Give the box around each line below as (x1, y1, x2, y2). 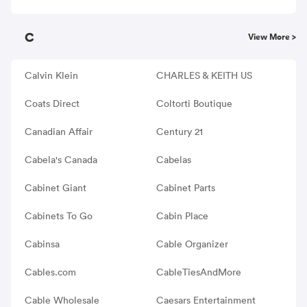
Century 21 (156, 125, 203, 138)
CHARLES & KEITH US (156, 69, 252, 82)
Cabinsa (25, 237, 60, 250)
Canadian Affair (25, 125, 93, 138)
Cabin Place (156, 209, 208, 222)
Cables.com (25, 265, 76, 278)
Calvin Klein (25, 69, 78, 82)
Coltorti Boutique (156, 97, 232, 110)
